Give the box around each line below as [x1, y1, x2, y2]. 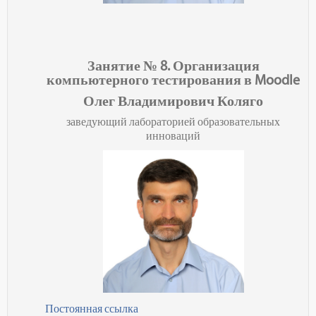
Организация [172, 57, 260, 75]
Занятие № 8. [87, 57, 173, 75]
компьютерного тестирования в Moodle [47, 71, 300, 89]
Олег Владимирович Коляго [83, 92, 263, 110]
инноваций [146, 129, 200, 143]
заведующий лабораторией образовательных [66, 115, 280, 129]
